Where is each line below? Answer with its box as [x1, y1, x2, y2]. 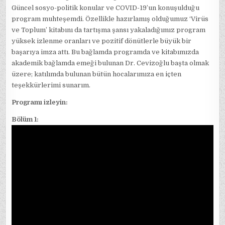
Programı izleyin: [12, 98, 68, 106]
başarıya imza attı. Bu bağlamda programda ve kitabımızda [12, 48, 199, 56]
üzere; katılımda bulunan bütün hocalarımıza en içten [12, 70, 182, 78]
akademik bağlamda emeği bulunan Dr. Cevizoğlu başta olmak [12, 59, 209, 67]
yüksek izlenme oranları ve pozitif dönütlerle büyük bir [12, 37, 192, 45]
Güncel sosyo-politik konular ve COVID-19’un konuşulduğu [12, 4, 200, 12]
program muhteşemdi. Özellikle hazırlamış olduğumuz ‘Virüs [12, 15, 209, 23]
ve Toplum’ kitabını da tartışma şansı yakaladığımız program [12, 26, 206, 34]
